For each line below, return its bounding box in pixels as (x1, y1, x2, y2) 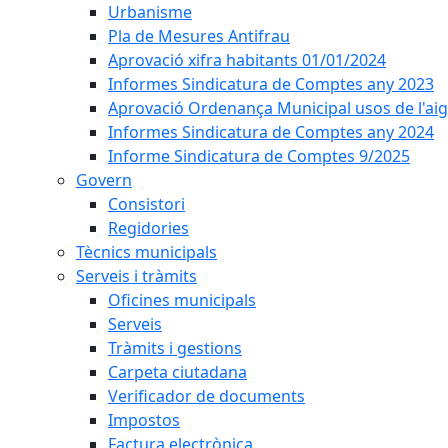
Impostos (108, 409, 180, 431)
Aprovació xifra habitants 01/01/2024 (108, 49, 386, 71)
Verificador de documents (108, 385, 305, 407)
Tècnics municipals (76, 241, 217, 263)
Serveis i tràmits (76, 265, 197, 287)
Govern (76, 169, 132, 191)
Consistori (108, 193, 185, 215)
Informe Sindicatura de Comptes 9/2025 (108, 145, 410, 167)
